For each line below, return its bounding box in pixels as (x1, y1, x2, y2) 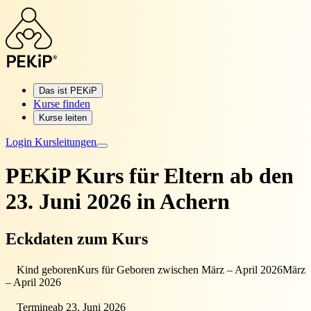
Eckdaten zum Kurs (6, 229, 148, 248)
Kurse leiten (39, 112, 87, 123)
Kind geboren (17, 263, 77, 276)
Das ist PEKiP (39, 85, 97, 96)
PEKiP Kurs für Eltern (6, 163, 230, 189)
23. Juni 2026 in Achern (6, 189, 230, 215)
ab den (230, 163, 294, 189)
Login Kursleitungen (6, 136, 96, 148)
